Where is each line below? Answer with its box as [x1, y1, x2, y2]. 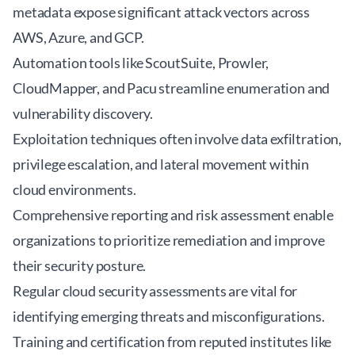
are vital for [226, 282, 298, 300]
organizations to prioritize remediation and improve [13, 231, 325, 249]
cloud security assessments [62, 282, 227, 300]
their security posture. [13, 257, 147, 274]
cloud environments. [13, 181, 136, 198]
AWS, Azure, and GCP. [13, 29, 144, 46]
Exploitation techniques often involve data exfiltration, [13, 130, 342, 147]
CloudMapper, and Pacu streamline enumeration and [13, 79, 330, 97]
